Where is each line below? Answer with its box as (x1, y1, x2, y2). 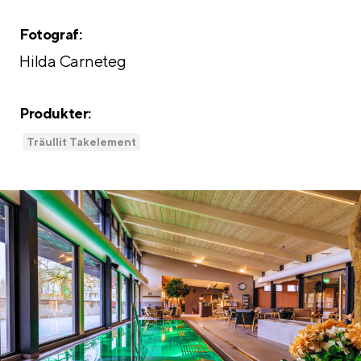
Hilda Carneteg (19, 52, 127, 70)
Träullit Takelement (27, 135, 136, 148)
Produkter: (19, 105, 91, 122)
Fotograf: (19, 26, 82, 43)
